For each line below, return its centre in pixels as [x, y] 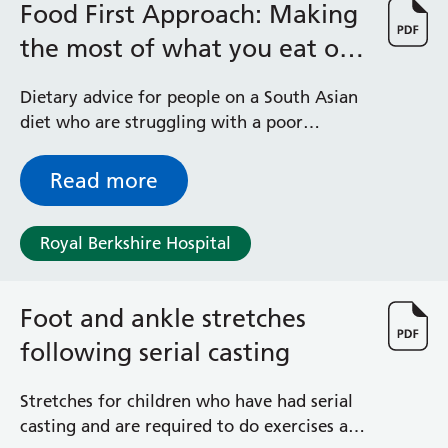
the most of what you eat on [187, 48]
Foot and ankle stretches [163, 318]
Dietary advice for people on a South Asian [189, 97]
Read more [104, 180]
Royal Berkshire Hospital [135, 243]
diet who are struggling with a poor [161, 122]
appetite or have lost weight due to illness [186, 147]
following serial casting [155, 352]
